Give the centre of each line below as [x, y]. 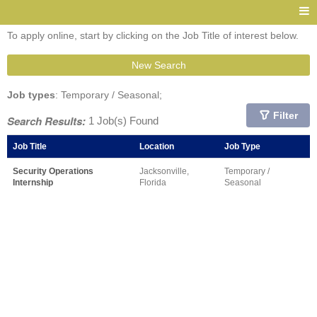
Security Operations [53, 171]
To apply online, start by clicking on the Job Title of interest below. [153, 35]
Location [157, 146]
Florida [153, 182]
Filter [285, 115]
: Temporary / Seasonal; [109, 95]
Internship [33, 182]
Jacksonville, [164, 171]
